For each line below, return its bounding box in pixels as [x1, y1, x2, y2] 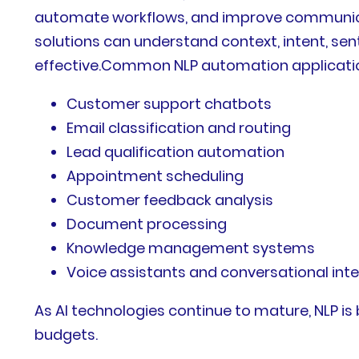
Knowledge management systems [67, 237, 316, 258]
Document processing [67, 213, 228, 234]
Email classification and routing [67, 117, 292, 138]
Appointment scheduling [67, 165, 244, 186]
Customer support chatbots [67, 93, 272, 114]
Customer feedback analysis [67, 189, 274, 210]
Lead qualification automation [67, 141, 285, 162]
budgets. [34, 324, 99, 345]
